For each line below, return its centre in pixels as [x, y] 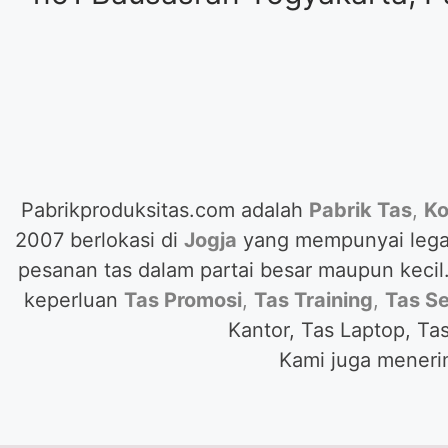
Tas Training [313, 300]
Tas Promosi [183, 300]
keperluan [71, 300]
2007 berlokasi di [99, 240]
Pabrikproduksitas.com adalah [161, 210]
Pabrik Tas [360, 210]
